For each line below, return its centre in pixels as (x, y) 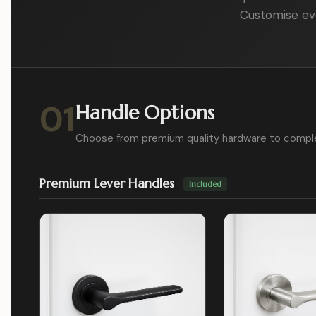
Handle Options (145, 112)
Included (205, 184)
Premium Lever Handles (109, 183)
